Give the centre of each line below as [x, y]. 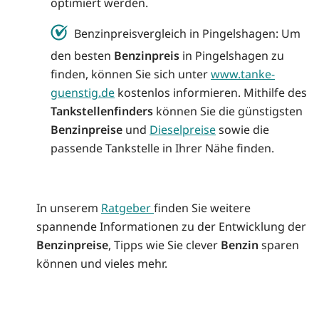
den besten [82, 56]
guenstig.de [83, 93]
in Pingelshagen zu [232, 56]
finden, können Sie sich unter [131, 74]
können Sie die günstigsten [228, 111]
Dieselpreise [183, 130]
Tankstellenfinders [102, 111]
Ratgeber [127, 208]
